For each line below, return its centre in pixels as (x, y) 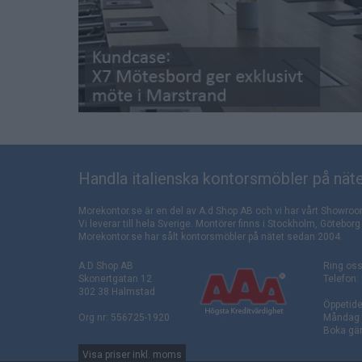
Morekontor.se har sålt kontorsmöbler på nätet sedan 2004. (210, 237)
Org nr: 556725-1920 (124, 318)
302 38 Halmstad (117, 292)
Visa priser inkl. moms (132, 355)
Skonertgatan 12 (115, 279)
